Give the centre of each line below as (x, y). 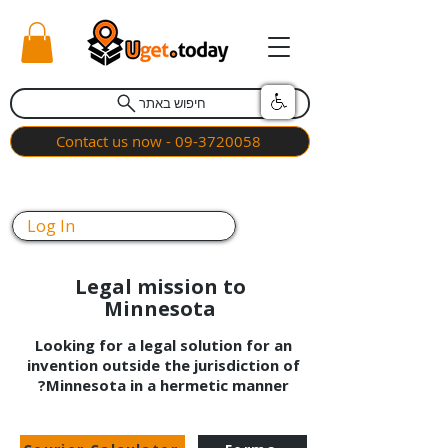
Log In (51, 225)
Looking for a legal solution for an (163, 344)
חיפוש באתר (172, 103)
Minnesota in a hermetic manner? (167, 384)
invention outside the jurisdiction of (163, 364)
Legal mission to (160, 286)
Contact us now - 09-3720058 (158, 141)
